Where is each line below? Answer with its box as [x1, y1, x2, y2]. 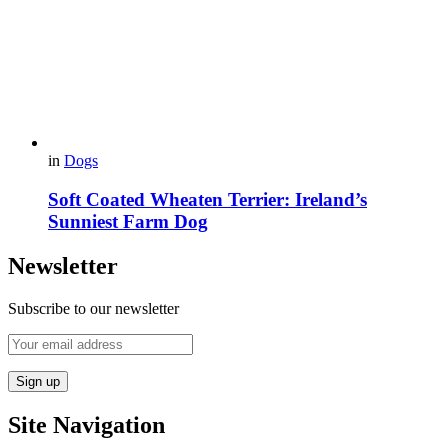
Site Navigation [8, 411, 165, 438]
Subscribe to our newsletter [8, 299, 179, 317]
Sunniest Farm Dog [48, 210, 208, 232]
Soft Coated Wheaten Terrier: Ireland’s [48, 188, 367, 210]
